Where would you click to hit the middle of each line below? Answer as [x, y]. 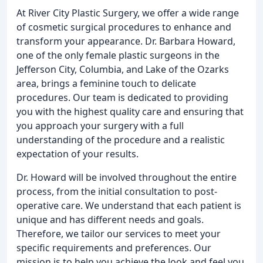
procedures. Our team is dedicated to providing [122, 97]
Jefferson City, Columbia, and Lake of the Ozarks [123, 69]
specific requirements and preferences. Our [114, 248]
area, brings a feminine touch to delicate [106, 83]
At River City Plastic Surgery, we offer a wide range [128, 13]
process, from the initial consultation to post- [117, 191]
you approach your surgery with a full [100, 126]
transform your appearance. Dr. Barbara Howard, [126, 41]
